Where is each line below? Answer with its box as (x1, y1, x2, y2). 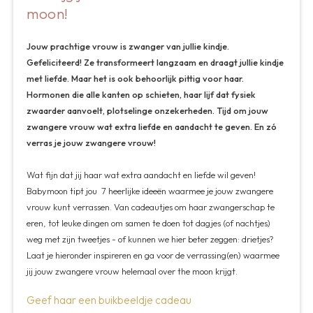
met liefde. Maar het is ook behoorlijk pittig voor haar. (27, 72, 245, 84)
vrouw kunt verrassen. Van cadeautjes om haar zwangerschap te (27, 201, 275, 212)
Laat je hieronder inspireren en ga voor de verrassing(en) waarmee (27, 249, 280, 261)
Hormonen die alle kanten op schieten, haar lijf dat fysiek (27, 88, 256, 100)
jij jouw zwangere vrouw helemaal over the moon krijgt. (27, 265, 238, 277)
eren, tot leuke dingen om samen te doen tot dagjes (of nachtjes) (27, 217, 271, 228)
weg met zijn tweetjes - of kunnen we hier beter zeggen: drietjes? (27, 233, 275, 245)
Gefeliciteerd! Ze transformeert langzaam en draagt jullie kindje (27, 56, 284, 68)
